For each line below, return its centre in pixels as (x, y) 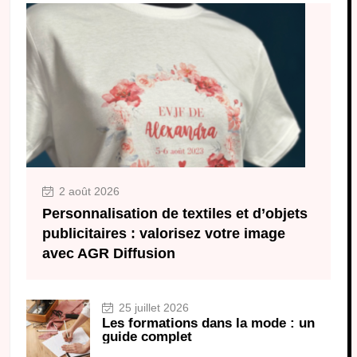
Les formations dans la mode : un (208, 324)
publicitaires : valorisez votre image (164, 234)
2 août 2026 (88, 192)
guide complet (147, 337)
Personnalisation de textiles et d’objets (175, 214)
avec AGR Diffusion (109, 254)
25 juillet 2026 (152, 308)
